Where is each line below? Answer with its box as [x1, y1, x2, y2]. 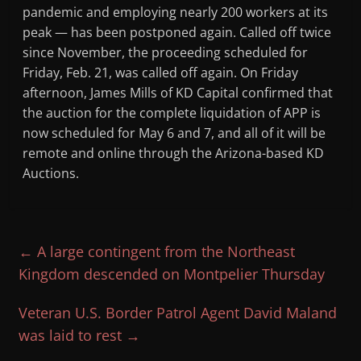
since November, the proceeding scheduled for [23, 44, 309, 62]
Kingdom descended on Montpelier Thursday [19, 264, 326, 284]
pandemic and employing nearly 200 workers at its [23, 3, 329, 22]
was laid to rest [19, 326, 127, 346]
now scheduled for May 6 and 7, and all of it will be [23, 124, 326, 143]
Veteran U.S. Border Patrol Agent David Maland [19, 303, 338, 323]
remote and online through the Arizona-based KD [23, 144, 325, 163]
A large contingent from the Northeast [33, 242, 296, 262]
